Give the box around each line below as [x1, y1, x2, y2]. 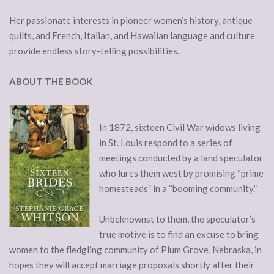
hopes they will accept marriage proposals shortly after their [9, 259, 254, 271]
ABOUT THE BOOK [9, 76, 92, 87]
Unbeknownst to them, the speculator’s [99, 213, 256, 225]
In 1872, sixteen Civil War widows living [99, 122, 261, 133]
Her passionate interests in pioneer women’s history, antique [9, 15, 253, 26]
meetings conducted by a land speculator [99, 152, 263, 164]
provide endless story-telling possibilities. [9, 45, 179, 57]
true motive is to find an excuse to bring [99, 229, 259, 240]
